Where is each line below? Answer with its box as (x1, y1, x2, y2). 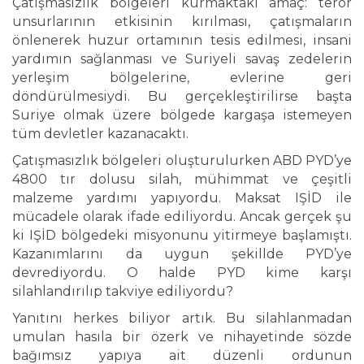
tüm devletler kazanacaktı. (12, 126, 188, 142)
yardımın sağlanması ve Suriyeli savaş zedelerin (12, 51, 352, 67)
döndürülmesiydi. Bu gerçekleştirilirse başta (12, 89, 352, 105)
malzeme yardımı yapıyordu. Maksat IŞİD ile (12, 190, 352, 206)
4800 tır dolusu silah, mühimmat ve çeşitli (12, 171, 352, 188)
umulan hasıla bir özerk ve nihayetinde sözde (12, 329, 352, 345)
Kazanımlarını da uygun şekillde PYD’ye (12, 246, 352, 262)
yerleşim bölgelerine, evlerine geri (12, 70, 352, 86)
